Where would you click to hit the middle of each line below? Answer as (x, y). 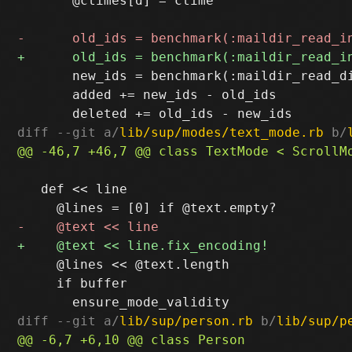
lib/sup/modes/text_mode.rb (222, 132)
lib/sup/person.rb (187, 321)
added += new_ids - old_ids (147, 94)
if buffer (73, 283)
